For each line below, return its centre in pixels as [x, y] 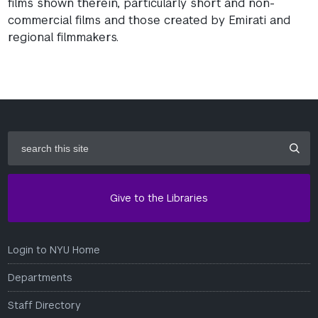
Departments [40, 277]
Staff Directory [45, 305]
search [24, 137]
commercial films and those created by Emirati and [149, 20]
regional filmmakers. [64, 37]
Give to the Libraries [159, 198]
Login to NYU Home [54, 250]
